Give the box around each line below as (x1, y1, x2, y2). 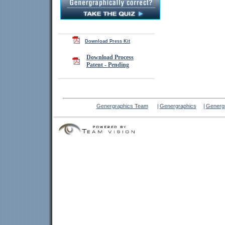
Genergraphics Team (96, 103, 148, 109)
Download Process (86, 54, 134, 61)
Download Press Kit (85, 39, 130, 44)
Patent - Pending (86, 61, 129, 68)
